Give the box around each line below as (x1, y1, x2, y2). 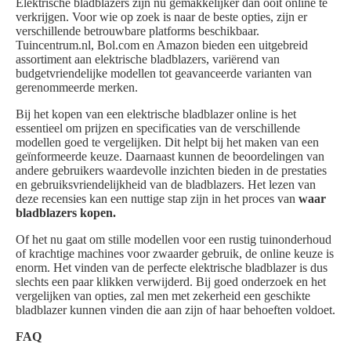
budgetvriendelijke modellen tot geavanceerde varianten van (16, 67, 312, 81)
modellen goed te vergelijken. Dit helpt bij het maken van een (16, 136, 319, 150)
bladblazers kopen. (16, 206, 116, 220)
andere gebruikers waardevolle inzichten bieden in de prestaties (16, 164, 327, 178)
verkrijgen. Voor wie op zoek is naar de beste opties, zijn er (16, 10, 307, 24)
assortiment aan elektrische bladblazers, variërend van (16, 52, 280, 67)
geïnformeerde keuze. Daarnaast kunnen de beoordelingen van (16, 150, 324, 164)
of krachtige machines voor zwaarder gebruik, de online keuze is (16, 247, 334, 261)
